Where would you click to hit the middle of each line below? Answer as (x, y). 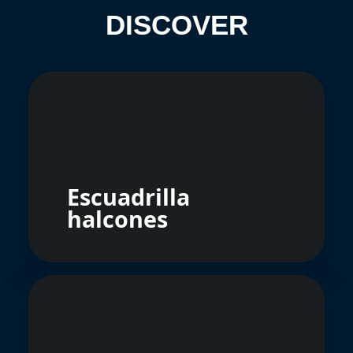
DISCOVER (176, 24)
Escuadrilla (128, 196)
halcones (117, 218)
